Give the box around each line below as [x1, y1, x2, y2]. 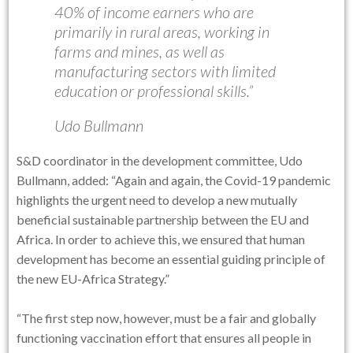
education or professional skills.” [54, 81, 253, 100]
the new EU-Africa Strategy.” [17, 271, 170, 286]
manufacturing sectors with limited [54, 61, 276, 80]
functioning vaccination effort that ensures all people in [17, 330, 312, 345]
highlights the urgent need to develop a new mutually [17, 192, 298, 207]
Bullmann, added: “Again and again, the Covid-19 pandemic [17, 173, 332, 188]
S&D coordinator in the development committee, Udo [17, 153, 303, 168]
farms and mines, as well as [54, 42, 225, 61]
